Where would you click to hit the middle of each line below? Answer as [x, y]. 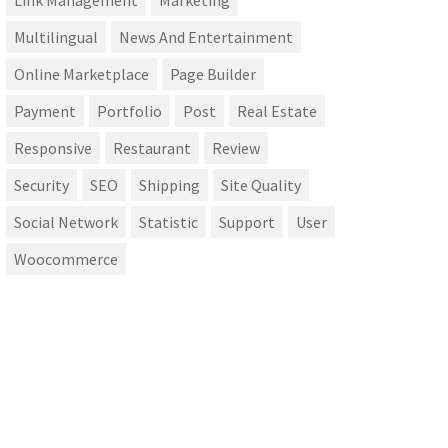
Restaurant [152, 148]
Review [236, 148]
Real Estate [277, 111]
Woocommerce [66, 259]
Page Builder [213, 74]
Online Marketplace [81, 74]
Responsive [53, 148]
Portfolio [129, 111]
